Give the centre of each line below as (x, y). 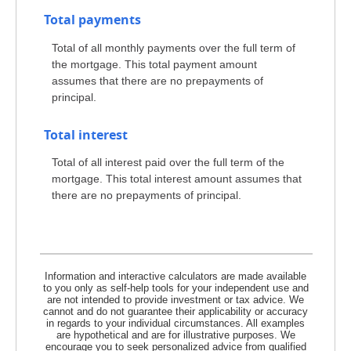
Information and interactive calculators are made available (175, 276)
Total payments (92, 20)
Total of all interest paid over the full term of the (168, 163)
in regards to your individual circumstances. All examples (175, 323)
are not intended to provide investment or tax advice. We (175, 299)
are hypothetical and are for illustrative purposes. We (175, 335)
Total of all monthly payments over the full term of (174, 47)
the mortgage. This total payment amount (154, 64)
